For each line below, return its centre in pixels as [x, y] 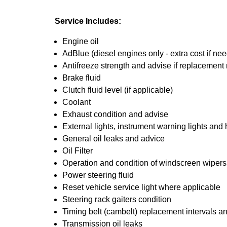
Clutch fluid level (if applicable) [118, 90]
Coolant [77, 102]
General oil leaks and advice [113, 139]
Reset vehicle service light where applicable [141, 187]
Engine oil [81, 41]
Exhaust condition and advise [115, 114]
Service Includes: [88, 21]
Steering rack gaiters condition [117, 199]
